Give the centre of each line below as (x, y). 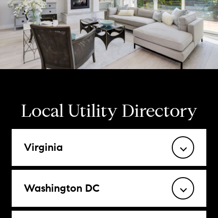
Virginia (43, 147)
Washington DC (62, 188)
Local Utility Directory (109, 111)
